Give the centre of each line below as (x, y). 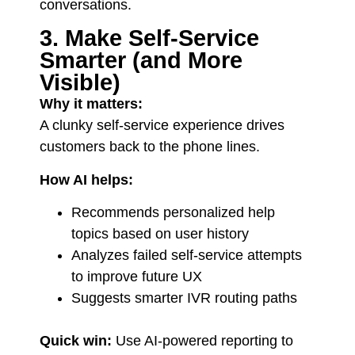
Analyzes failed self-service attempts (187, 256)
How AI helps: (86, 179)
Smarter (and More (141, 61)
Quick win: (76, 341)
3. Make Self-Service (149, 38)
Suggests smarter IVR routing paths (184, 298)
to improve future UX (137, 277)
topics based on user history (160, 234)
